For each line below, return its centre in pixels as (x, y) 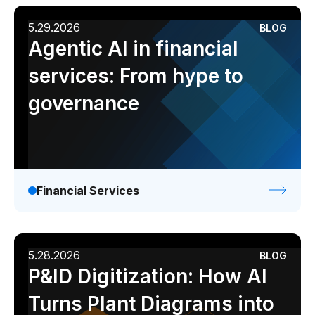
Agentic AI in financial (133, 49)
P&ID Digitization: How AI (148, 276)
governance (84, 103)
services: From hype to (136, 76)
